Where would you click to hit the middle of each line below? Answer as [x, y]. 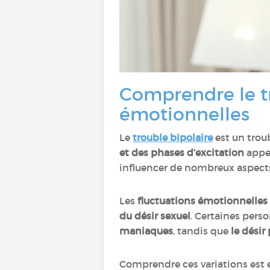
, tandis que [201, 231]
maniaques [146, 231]
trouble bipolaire [173, 137]
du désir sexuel [155, 216]
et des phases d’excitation [182, 152]
